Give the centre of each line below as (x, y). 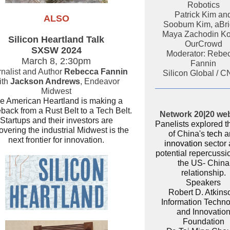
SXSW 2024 (56, 50)
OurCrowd (203, 44)
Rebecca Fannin (96, 72)
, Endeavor (100, 81)
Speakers (203, 183)
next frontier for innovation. (56, 140)
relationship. (203, 173)
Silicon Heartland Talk (56, 40)
